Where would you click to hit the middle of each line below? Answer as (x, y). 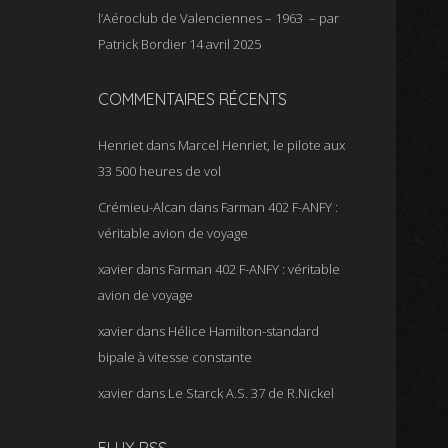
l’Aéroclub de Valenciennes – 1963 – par (219, 18)
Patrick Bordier (142, 44)
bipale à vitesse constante (175, 357)
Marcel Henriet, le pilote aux (262, 145)
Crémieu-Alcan (142, 207)
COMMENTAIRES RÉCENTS (193, 99)
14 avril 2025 (225, 44)
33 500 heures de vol (160, 171)
